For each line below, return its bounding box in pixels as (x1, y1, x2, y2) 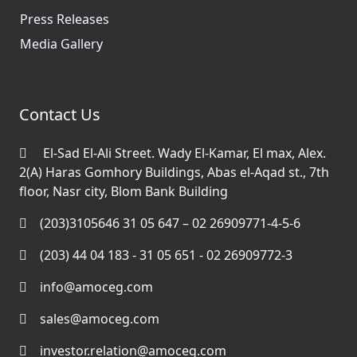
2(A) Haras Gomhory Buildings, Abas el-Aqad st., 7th (19, 163, 329, 181)
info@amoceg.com (40, 277, 153, 296)
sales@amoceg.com (40, 309, 159, 328)
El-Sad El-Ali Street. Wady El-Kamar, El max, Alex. (40, 143, 326, 162)
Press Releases (20, 10, 109, 28)
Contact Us (19, 103, 100, 125)
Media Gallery (20, 34, 103, 53)
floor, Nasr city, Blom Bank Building (19, 182, 228, 200)
